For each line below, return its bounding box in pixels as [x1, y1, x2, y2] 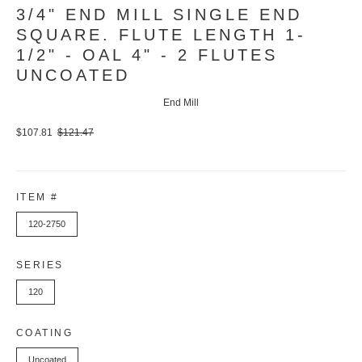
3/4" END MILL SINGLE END [16, 6, 302, 24]
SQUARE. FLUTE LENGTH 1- [16, 26, 306, 44]
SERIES [16, 259, 64, 271]
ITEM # [16, 191, 59, 203]
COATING [16, 326, 74, 339]
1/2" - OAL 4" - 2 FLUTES [16, 46, 278, 65]
